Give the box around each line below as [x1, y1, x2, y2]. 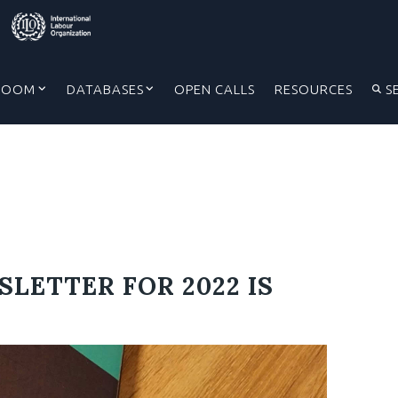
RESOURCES [275, 81, 354, 97]
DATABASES [66, 81, 144, 97]
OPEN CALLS [174, 81, 256, 97]
